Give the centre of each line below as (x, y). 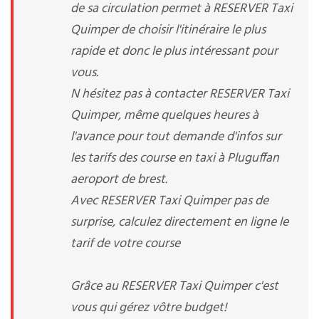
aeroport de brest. (119, 180)
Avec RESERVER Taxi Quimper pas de (169, 201)
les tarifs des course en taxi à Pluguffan (175, 158)
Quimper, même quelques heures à (164, 116)
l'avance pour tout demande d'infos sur (176, 137)
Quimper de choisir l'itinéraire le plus (168, 30)
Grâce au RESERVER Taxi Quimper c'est (174, 287)
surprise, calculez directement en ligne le (179, 223)
